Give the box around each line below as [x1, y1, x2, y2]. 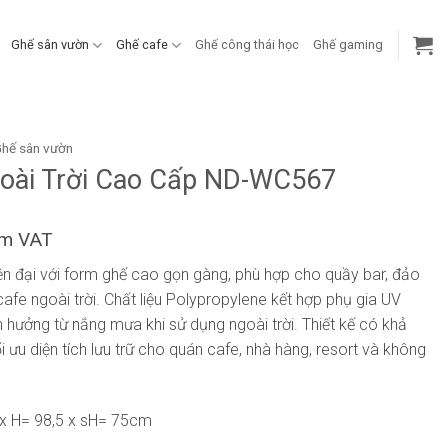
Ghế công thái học [195, 37, 299, 52]
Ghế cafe [115, 37, 168, 52]
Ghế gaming [313, 37, 383, 52]
